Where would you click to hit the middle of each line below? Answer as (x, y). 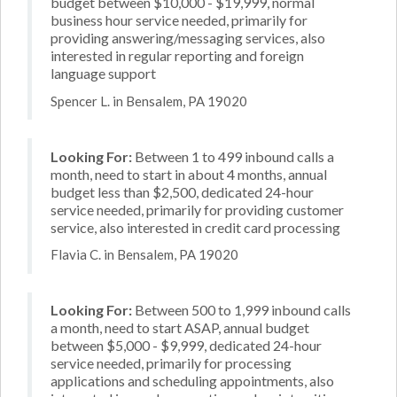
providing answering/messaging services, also (188, 38)
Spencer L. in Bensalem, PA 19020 (149, 101)
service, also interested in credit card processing (195, 227)
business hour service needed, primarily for (179, 20)
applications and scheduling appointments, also (192, 381)
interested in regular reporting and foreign (177, 55)
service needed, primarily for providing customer (197, 209)
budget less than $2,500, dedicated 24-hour (182, 191)
